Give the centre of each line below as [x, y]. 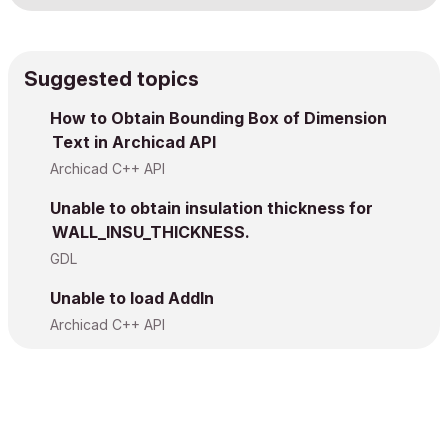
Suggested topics [111, 78]
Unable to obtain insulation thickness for [211, 207]
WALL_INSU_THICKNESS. [151, 231]
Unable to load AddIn [132, 297]
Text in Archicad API [134, 141]
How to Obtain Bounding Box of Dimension [218, 117]
